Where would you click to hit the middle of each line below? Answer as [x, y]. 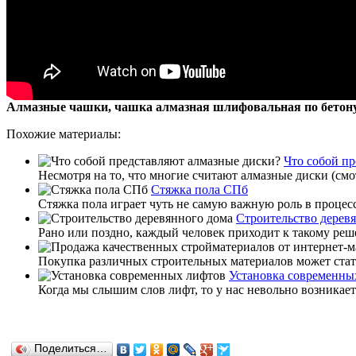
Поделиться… [71, 348]
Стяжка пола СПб [199, 189]
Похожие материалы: [64, 133]
